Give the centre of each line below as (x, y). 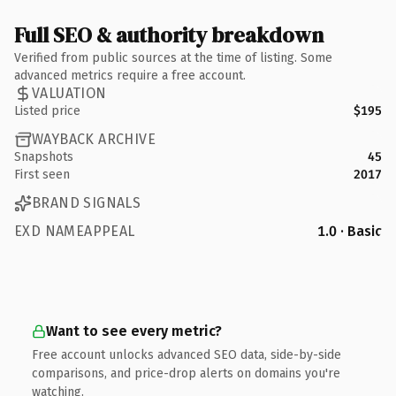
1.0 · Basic (350, 231)
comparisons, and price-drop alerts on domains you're (186, 373)
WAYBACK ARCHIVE (94, 139)
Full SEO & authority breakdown (169, 34)
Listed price (47, 110)
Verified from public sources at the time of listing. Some (173, 57)
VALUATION (69, 93)
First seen (42, 174)
